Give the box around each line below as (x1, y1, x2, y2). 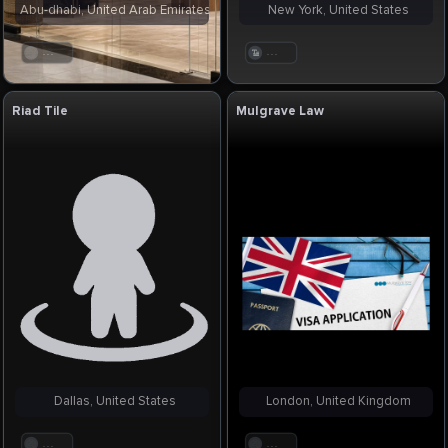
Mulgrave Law (236, 102, 325, 119)
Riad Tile (12, 102, 69, 119)
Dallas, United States (47, 393, 176, 410)
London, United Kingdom (260, 393, 412, 410)
